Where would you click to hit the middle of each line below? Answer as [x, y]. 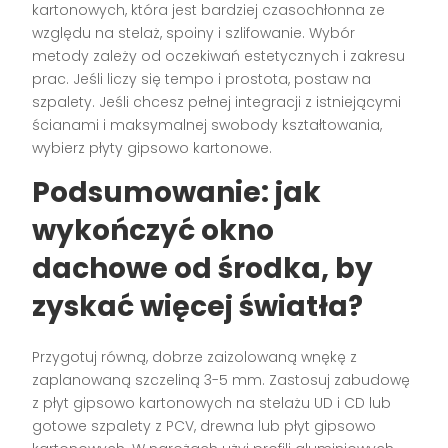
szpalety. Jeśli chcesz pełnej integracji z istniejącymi [217, 101]
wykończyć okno [153, 230]
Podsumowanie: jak [177, 192]
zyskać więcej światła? [198, 306]
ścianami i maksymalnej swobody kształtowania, [207, 124]
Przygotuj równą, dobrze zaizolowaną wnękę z [195, 356]
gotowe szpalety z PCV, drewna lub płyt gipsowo [204, 425]
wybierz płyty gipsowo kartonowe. [152, 147]
